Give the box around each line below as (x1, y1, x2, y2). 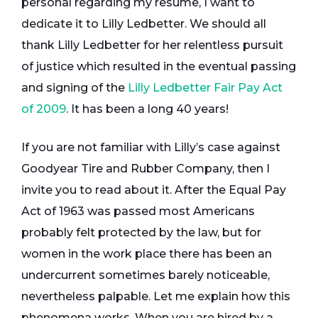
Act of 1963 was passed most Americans (21, 204, 255, 219)
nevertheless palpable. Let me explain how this (21, 290, 290, 304)
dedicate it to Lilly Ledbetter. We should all (21, 17, 266, 31)
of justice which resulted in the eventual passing (21, 60, 296, 74)
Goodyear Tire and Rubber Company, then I (21, 162, 270, 176)
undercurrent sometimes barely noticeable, (21, 268, 270, 283)
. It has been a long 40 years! (66, 102, 229, 116)
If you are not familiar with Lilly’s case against (21, 141, 280, 155)
